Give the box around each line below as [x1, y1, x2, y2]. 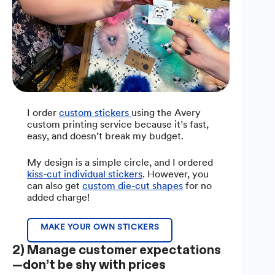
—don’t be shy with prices [12, 257, 166, 273]
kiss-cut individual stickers [27, 168, 142, 180]
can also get [27, 180, 82, 192]
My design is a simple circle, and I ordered [27, 157, 213, 169]
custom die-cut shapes [82, 180, 183, 192]
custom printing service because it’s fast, [27, 118, 209, 131]
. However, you [142, 168, 209, 180]
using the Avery [131, 107, 201, 119]
